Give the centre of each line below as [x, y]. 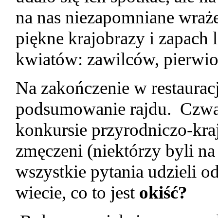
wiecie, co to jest [78, 193]
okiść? [163, 193]
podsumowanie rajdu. [96, 109]
